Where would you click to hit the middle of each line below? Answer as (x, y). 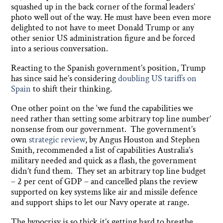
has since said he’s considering (65, 79)
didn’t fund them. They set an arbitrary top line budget (109, 171)
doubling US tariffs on (158, 79)
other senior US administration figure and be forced (103, 38)
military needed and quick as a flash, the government (104, 161)
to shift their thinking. (72, 89)
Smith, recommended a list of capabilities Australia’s (102, 150)
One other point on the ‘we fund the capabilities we (102, 109)
